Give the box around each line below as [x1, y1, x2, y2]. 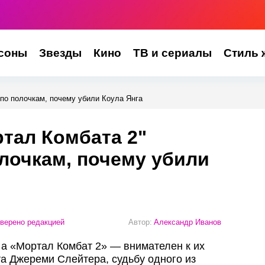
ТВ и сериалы [132, 47, 212, 59]
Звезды [38, 47, 82, 59]
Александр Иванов [154, 217, 221, 227]
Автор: [128, 217, 152, 227]
